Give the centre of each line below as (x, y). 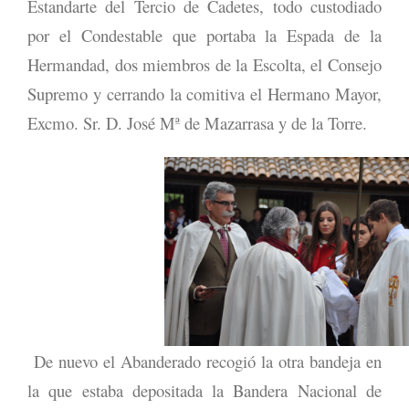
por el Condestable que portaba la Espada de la (204, 35)
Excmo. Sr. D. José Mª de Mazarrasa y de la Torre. (197, 122)
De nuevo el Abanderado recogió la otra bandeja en (204, 361)
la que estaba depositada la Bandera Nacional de (204, 390)
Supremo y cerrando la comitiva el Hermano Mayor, (204, 93)
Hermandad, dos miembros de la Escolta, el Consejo (204, 64)
